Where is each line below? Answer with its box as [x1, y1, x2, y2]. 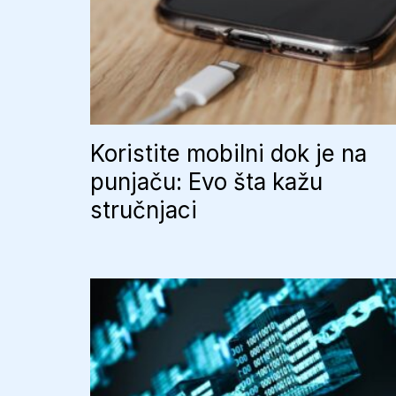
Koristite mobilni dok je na [90, 140, 367, 167]
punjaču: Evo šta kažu [90, 168, 323, 195]
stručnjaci [90, 196, 197, 224]
